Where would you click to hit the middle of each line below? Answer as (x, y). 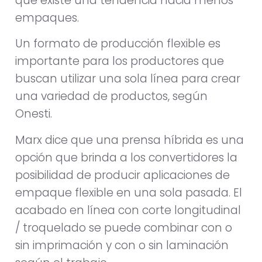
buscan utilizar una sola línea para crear (128, 79)
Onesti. (34, 114)
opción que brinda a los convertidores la (126, 157)
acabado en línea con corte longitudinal (128, 210)
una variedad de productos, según (111, 96)
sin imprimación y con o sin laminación (122, 245)
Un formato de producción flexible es (118, 44)
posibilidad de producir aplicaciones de (123, 175)
